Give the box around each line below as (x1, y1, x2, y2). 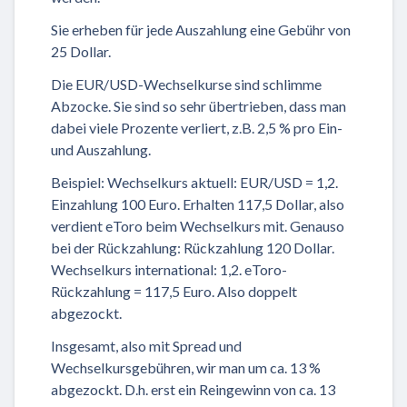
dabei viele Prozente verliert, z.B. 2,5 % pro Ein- (51, 119, 342, 137)
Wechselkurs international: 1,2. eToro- (51, 261, 287, 279)
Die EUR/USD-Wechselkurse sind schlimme (51, 75, 322, 94)
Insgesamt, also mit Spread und (51, 337, 242, 355)
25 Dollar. (51, 43, 111, 61)
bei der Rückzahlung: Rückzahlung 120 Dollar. (51, 239, 334, 257)
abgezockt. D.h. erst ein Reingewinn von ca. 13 (51, 381, 335, 399)
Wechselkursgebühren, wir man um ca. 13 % (51, 359, 321, 377)
